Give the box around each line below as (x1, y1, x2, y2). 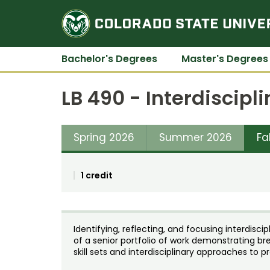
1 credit (81, 169, 113, 181)
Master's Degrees (181, 52, 268, 66)
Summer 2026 (159, 130, 232, 145)
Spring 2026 (74, 130, 134, 145)
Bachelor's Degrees (61, 52, 157, 66)
